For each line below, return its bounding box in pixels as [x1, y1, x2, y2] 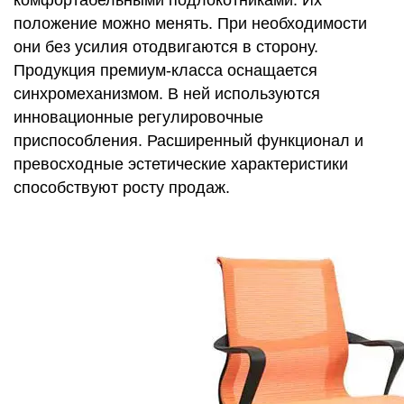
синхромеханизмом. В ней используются [14, 85, 320, 103]
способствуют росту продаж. [14, 179, 230, 197]
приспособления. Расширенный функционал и [14, 132, 363, 150]
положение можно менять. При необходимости [14, 14, 367, 32]
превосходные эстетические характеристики [14, 155, 348, 173]
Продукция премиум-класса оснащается [14, 61, 317, 79]
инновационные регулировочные [14, 108, 263, 126]
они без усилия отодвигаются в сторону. [14, 38, 318, 56]
